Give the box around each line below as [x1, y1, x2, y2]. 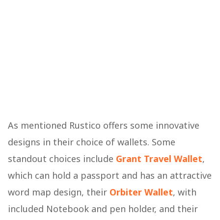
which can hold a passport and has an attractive [8, 169, 212, 182]
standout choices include [8, 153, 116, 165]
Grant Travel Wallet [116, 153, 202, 165]
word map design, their [8, 186, 110, 198]
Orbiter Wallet [110, 186, 173, 198]
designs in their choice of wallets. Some [8, 136, 175, 148]
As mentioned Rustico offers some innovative [8, 119, 199, 132]
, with [173, 186, 196, 198]
